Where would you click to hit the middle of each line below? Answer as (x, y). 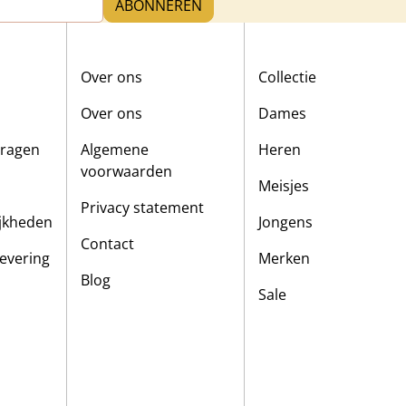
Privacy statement (142, 207)
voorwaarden (126, 171)
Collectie (288, 77)
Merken (285, 258)
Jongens (286, 222)
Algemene (114, 149)
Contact (107, 243)
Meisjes (284, 185)
